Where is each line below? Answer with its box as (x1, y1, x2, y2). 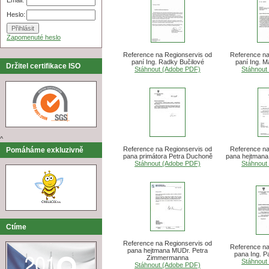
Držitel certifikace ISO (6, 62, 80, 71)
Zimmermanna (147, 253, 189, 261)
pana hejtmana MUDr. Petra (127, 246, 208, 254)
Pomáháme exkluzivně (6, 145, 83, 154)
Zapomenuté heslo (7, 34, 61, 41)
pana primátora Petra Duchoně (122, 152, 213, 160)
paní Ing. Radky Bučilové (131, 58, 204, 65)
